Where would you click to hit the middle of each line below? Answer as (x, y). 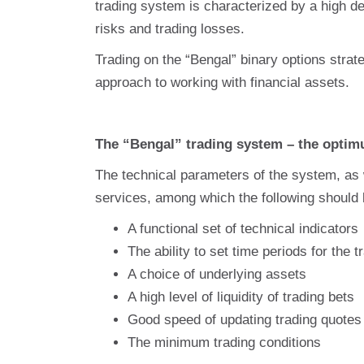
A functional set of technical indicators (243, 229)
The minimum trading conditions (224, 342)
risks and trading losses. (170, 29)
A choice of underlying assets (217, 274)
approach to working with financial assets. (222, 82)
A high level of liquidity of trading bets (241, 297)
